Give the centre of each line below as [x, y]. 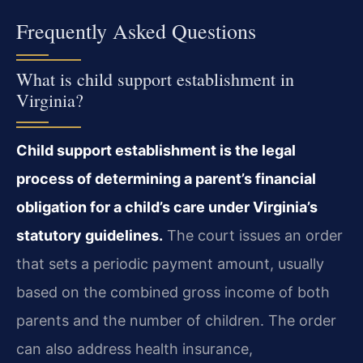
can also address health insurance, [135, 348]
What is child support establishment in [155, 79]
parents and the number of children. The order [176, 320]
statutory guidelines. [90, 235]
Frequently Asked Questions [136, 30]
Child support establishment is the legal [156, 150]
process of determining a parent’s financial [166, 178]
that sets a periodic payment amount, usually [170, 263]
